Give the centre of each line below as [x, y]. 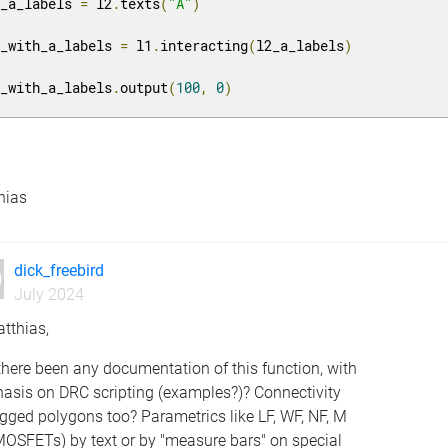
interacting [204, 45]
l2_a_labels [300, 45]
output [144, 87]
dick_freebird [58, 270]
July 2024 [48, 294]
